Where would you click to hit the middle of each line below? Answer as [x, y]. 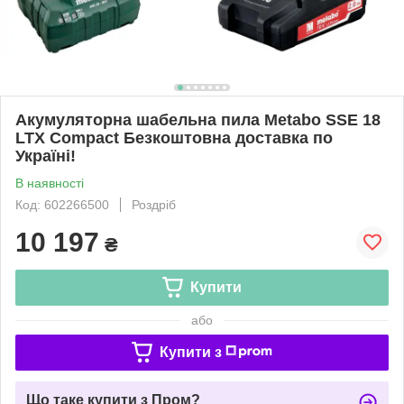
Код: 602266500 [62, 204]
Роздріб [154, 204]
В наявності [50, 183]
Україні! [46, 156]
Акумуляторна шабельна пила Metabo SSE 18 [198, 119]
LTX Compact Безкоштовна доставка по [174, 138]
